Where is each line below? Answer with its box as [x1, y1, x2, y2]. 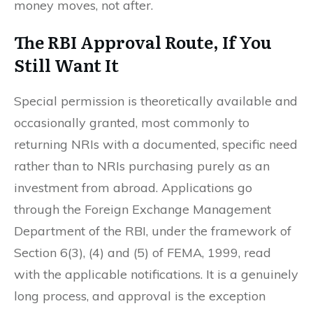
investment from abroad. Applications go [14, 179, 252, 196]
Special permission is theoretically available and [14, 92, 298, 109]
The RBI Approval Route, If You [14, 29, 272, 54]
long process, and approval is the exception [14, 287, 265, 304]
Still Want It [14, 52, 119, 77]
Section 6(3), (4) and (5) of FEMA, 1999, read [14, 244, 271, 261]
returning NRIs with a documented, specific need [14, 136, 298, 152]
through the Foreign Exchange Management [14, 201, 271, 217]
